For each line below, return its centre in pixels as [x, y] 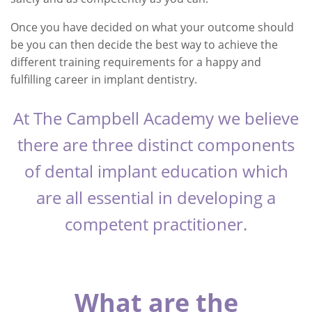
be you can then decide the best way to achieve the [144, 45]
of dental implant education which [156, 171]
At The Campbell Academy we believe [156, 118]
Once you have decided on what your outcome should [152, 27]
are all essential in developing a [156, 197]
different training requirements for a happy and [136, 62]
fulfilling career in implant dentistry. [104, 79]
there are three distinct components [156, 145]
